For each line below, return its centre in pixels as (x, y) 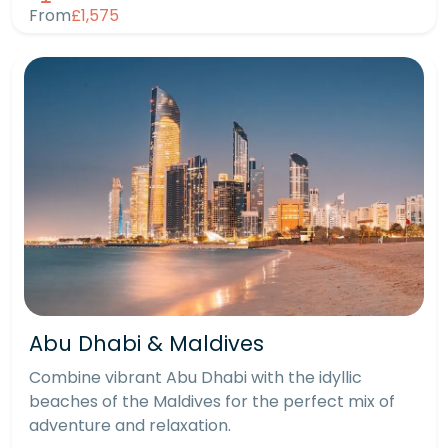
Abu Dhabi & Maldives (146, 344)
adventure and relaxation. (130, 426)
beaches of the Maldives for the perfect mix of (212, 402)
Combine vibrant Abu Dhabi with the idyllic (195, 378)
